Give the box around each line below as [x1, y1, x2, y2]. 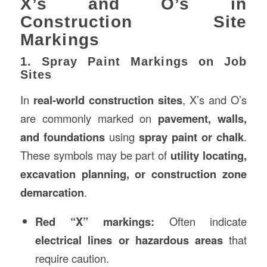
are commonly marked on [20, 110, 159, 126]
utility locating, [170, 147, 247, 163]
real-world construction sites [33, 91, 182, 108]
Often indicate [154, 213, 247, 229]
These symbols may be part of [20, 147, 171, 163]
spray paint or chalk [139, 128, 244, 145]
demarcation [20, 184, 84, 200]
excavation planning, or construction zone [20, 165, 247, 182]
